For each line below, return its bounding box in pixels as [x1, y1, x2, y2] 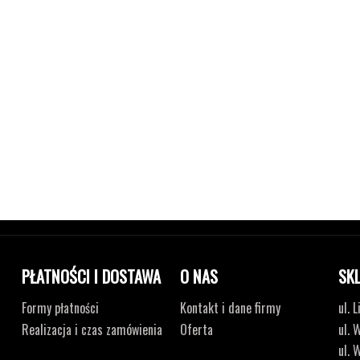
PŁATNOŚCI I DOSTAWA [22, 264, 162, 289]
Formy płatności [22, 298, 100, 318]
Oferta [179, 319, 213, 339]
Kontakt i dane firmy [179, 298, 280, 318]
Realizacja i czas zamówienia [22, 319, 163, 339]
